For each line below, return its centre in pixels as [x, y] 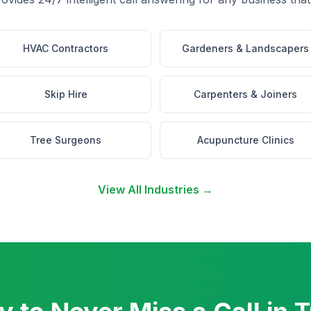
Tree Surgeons [66, 140]
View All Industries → [155, 190]
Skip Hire [66, 94]
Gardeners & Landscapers [245, 48]
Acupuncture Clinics [245, 140]
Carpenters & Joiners [245, 94]
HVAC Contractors [66, 48]
